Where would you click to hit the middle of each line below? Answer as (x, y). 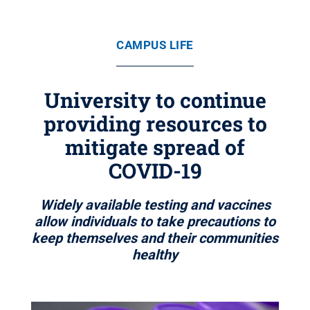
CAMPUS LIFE (155, 45)
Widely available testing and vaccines (155, 205)
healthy (155, 255)
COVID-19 (155, 171)
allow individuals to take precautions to (155, 221)
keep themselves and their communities (155, 238)
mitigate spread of (155, 147)
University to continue (155, 100)
